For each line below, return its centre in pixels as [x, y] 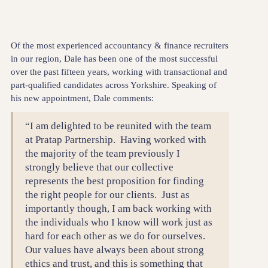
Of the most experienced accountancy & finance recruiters [119, 46]
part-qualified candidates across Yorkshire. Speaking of [113, 85]
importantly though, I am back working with [119, 208]
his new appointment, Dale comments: [82, 98]
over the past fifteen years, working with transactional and [119, 72]
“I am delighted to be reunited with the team [118, 126]
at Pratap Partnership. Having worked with [116, 139]
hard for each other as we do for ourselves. [117, 236]
